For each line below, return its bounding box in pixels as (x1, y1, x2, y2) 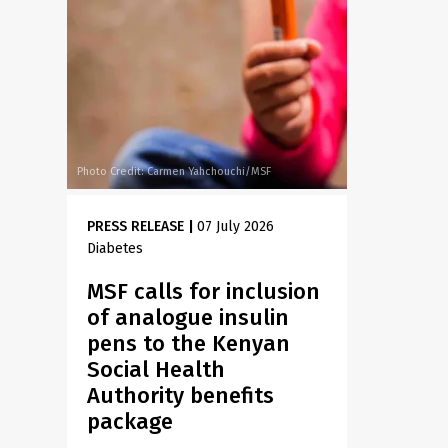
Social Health (87, 356, 226, 383)
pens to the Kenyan (87, 330, 291, 357)
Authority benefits (87, 382, 275, 409)
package (87, 408, 174, 435)
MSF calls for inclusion (87, 278, 321, 305)
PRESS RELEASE (87, 218, 185, 235)
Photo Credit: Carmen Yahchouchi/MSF (77, 165, 272, 178)
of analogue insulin (87, 304, 290, 331)
